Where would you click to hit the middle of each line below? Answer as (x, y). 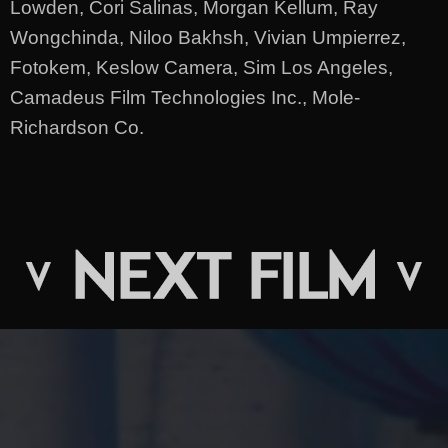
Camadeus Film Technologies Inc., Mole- (185, 97)
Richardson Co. (77, 127)
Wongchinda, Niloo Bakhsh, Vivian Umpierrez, (208, 37)
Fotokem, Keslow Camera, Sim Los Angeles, (201, 67)
